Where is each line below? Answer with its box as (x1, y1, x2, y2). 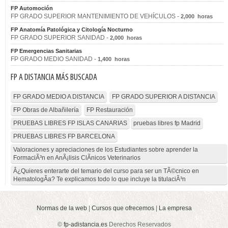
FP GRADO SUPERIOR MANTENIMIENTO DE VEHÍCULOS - (11, 13, 181, 20)
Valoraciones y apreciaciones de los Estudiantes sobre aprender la (13, 146, 198, 153)
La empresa (158, 205, 192, 212)
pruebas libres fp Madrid (133, 120, 201, 127)
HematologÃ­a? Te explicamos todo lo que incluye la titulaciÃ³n (13, 176, 186, 183)
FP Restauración (87, 106, 133, 113)
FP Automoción (11, 5, 53, 11)
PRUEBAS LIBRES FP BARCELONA (13, 133, 115, 140)
